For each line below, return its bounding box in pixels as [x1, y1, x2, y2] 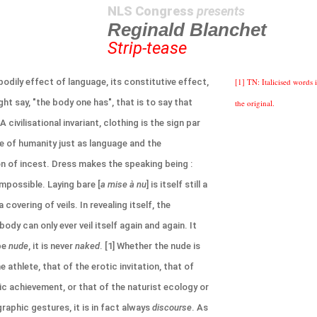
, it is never [28, 241, 75, 251]
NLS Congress [108, 4, 197, 18]
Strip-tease [108, 38, 187, 58]
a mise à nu [100, 179, 146, 190]
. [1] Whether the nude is [100, 241, 200, 251]
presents [197, 4, 245, 18]
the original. [235, 98, 275, 108]
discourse [152, 302, 192, 313]
